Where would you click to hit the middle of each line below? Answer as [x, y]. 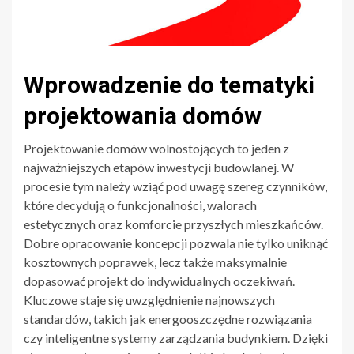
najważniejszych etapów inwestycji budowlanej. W [159, 167]
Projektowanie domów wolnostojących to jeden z [156, 148]
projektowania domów [143, 115]
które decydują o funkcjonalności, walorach [140, 205]
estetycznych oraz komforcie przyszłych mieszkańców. [173, 224]
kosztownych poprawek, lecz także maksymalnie [155, 262]
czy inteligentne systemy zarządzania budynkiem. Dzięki [176, 337]
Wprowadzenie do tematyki [169, 85]
